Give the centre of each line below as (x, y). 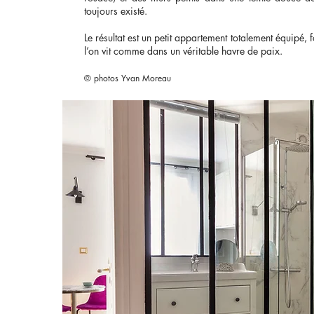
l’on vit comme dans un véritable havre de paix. (183, 51)
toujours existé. (116, 11)
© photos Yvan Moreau (128, 78)
